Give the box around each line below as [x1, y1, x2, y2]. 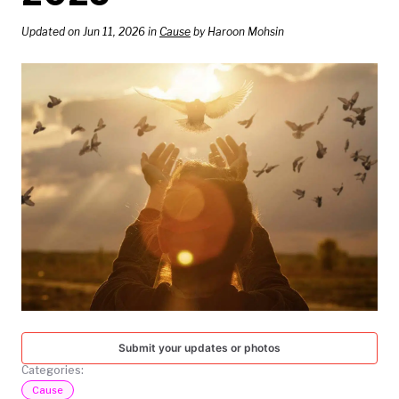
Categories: [21, 363, 84, 377]
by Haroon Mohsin [191, 25, 284, 38]
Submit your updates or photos [118, 341, 281, 354]
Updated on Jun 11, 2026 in [21, 25, 159, 38]
